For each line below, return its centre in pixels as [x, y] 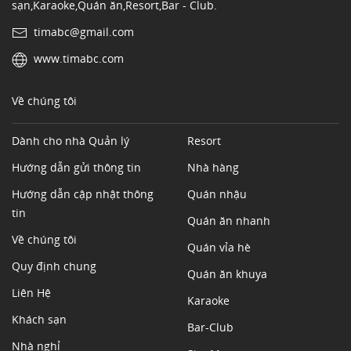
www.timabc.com [79, 59]
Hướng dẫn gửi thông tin [76, 168]
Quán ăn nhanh [229, 221]
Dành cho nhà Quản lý [71, 141]
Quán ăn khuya [227, 274]
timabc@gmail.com [84, 32]
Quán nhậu [217, 194]
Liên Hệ [31, 293]
